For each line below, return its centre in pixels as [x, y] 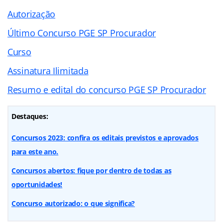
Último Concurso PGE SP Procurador [82, 33]
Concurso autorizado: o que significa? [73, 203]
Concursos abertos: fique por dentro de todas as [92, 170]
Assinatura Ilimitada [48, 70]
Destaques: [30, 116]
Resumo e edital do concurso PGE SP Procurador [107, 89]
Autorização [32, 14]
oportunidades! [37, 184]
